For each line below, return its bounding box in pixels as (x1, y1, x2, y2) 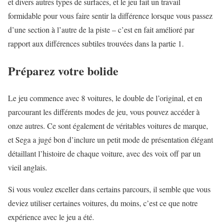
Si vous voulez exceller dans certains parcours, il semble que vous (8, 183, 211, 194)
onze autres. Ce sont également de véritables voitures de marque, (8, 120, 208, 131)
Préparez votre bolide (8, 61, 118, 79)
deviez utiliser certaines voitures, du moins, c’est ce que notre (8, 197, 198, 208)
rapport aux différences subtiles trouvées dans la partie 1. (8, 38, 184, 49)
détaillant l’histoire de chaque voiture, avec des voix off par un (8, 148, 201, 159)
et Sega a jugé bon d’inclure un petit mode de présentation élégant (8, 134, 213, 145)
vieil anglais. (8, 162, 47, 172)
